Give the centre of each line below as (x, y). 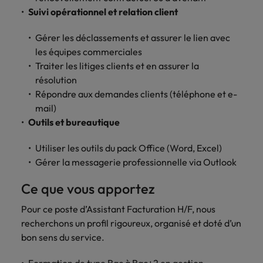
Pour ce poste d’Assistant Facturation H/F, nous (118, 209)
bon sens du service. (63, 237)
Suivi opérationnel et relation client (103, 12)
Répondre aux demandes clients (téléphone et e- (136, 94)
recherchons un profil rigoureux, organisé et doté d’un (131, 223)
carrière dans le (111, 10)
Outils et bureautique (74, 122)
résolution (56, 80)
